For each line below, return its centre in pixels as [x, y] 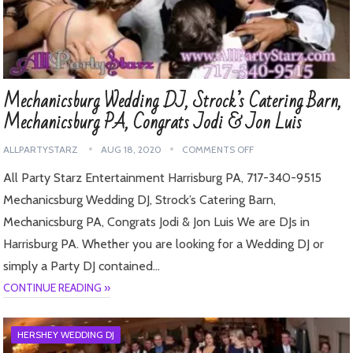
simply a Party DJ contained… [82, 266]
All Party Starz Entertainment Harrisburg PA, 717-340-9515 [163, 178]
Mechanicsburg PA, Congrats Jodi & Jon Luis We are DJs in [157, 222]
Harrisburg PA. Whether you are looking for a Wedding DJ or [164, 244]
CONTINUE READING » [57, 288]
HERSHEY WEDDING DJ [66, 335]
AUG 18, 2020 [132, 150]
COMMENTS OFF [218, 150]
